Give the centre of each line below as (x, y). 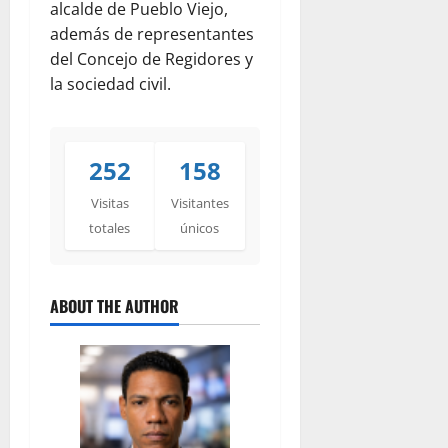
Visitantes (199, 202)
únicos (200, 227)
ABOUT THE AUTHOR (114, 305)
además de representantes (152, 33)
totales (110, 227)
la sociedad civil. (110, 83)
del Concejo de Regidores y (151, 58)
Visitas (109, 202)
